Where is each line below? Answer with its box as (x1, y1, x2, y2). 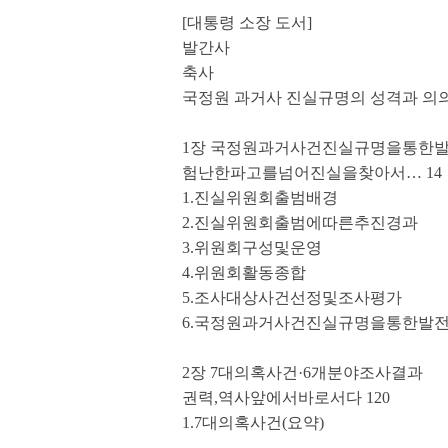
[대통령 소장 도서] (182, 14, 312, 31)
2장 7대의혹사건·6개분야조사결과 (182, 364, 423, 381)
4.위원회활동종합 (182, 264, 306, 281)
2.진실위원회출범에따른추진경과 (182, 214, 418, 231)
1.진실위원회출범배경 (182, 189, 338, 206)
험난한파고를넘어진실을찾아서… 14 (182, 164, 442, 181)
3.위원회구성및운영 (182, 239, 322, 256)
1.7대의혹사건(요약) (182, 414, 324, 431)
